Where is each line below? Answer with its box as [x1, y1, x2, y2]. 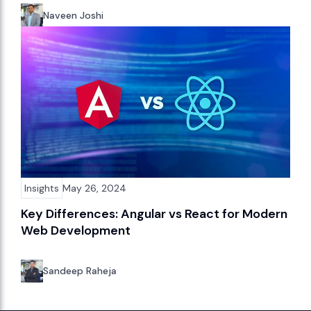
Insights [24, 181, 59, 194]
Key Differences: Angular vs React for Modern [21, 205, 287, 222]
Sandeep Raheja [43, 264, 117, 278]
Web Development [21, 221, 131, 239]
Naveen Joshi [43, 8, 103, 22]
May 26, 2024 [62, 181, 126, 194]
